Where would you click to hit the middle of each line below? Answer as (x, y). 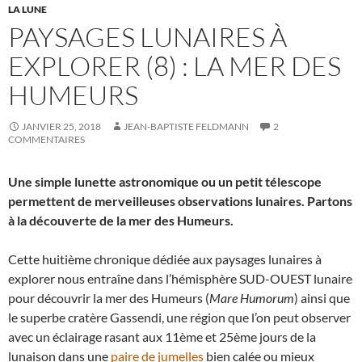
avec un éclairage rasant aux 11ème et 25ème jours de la (162, 337)
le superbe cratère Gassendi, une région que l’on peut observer (179, 317)
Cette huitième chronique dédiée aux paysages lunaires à (165, 259)
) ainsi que (322, 298)
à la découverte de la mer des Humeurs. (121, 220)
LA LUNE (27, 9)
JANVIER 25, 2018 (61, 126)
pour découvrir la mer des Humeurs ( (109, 298)
